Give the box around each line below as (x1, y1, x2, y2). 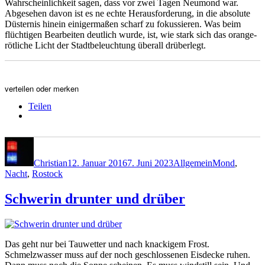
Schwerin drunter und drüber (5, 190, 185, 206)
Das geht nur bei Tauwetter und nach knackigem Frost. (5, 238, 209, 249)
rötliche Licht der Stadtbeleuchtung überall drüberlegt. (5, 40, 206, 50)
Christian (34, 157, 67, 168)
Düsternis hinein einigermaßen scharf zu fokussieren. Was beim (5, 18, 241, 29)
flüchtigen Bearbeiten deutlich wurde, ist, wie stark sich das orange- (5, 29, 257, 40)
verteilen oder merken (5, 82, 79, 94)
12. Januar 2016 (67, 157, 127, 168)
